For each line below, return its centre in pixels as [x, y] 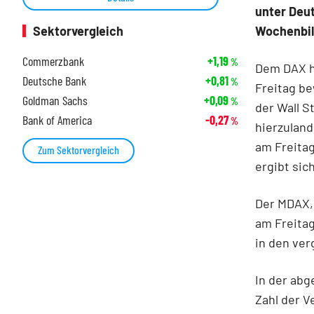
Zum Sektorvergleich [78, 150]
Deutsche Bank [54, 81]
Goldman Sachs [55, 101]
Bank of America [57, 120]
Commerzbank [53, 61]
